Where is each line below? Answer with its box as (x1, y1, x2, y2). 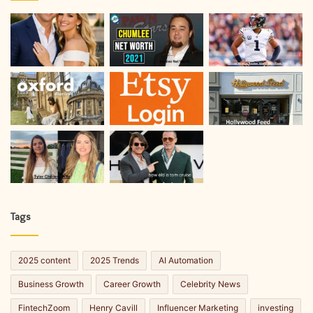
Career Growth (103, 279, 161, 290)
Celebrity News (180, 279, 240, 290)
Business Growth (18, 279, 84, 290)
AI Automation (159, 255, 213, 266)
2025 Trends (90, 255, 139, 266)
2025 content (18, 255, 71, 266)
